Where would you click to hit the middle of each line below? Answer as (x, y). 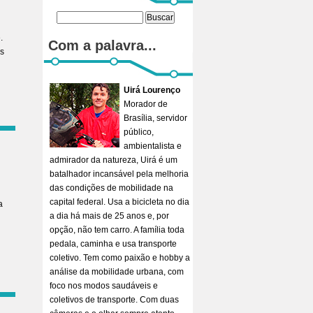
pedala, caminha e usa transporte (113, 244)
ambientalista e (153, 146)
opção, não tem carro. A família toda (117, 230)
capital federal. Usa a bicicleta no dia (119, 202)
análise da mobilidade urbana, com (117, 272)
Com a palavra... (102, 45)
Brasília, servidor (155, 118)
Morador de (146, 104)
